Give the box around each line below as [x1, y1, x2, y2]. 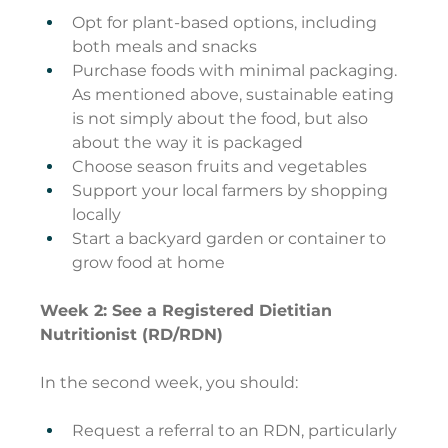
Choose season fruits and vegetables [72, 157, 368, 177]
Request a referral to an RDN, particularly [72, 421, 402, 441]
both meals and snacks [72, 37, 258, 57]
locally [72, 205, 122, 225]
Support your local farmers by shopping [72, 181, 393, 201]
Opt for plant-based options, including [72, 13, 382, 33]
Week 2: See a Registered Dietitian [40, 301, 338, 321]
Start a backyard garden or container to [72, 229, 391, 249]
